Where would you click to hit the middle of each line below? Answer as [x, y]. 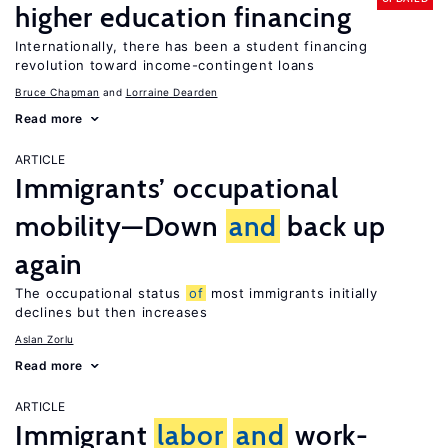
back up [333, 226]
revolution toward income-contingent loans [165, 65]
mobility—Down [120, 226]
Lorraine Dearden [171, 92]
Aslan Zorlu [44, 339]
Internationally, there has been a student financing [191, 46]
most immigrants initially [292, 293]
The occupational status [100, 293]
